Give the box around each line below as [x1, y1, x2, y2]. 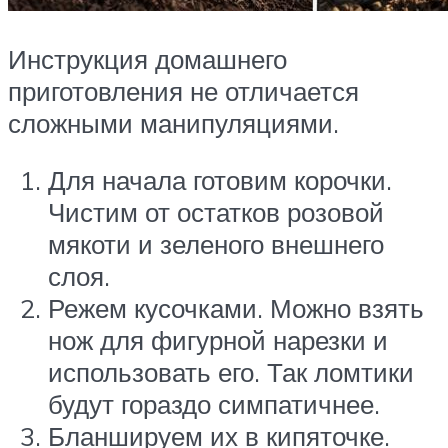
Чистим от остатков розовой [48, 196, 384, 229]
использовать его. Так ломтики [48, 356, 414, 389]
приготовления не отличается [8, 74, 359, 107]
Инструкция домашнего [8, 42, 287, 75]
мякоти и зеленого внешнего [48, 228, 384, 261]
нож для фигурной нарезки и [48, 324, 388, 357]
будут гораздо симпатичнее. [48, 388, 380, 421]
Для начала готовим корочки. [48, 164, 392, 197]
